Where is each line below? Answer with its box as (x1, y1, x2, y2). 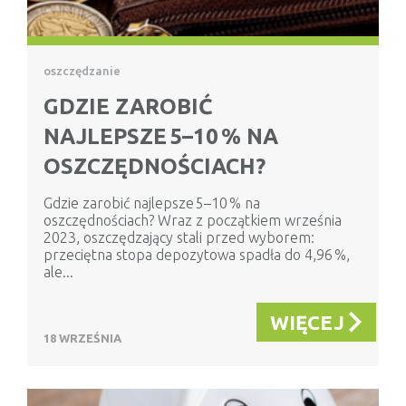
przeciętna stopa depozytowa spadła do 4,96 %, (43, 246, 350, 264)
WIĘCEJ (270, 311, 344, 334)
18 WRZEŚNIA (43, 332, 121, 345)
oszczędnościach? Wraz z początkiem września (43, 212, 342, 229)
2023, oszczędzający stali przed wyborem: (43, 229, 314, 246)
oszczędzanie (43, 64, 121, 78)
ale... (43, 264, 73, 281)
